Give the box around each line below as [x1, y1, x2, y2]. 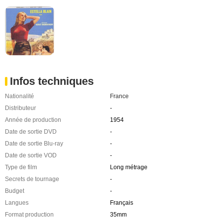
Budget [5, 187, 24, 195]
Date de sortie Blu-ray [5, 140, 63, 147]
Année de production [5, 116, 61, 124]
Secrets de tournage [5, 176, 59, 183]
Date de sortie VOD [5, 152, 57, 159]
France [110, 93, 129, 100]
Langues [5, 199, 29, 207]
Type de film [5, 164, 37, 171]
